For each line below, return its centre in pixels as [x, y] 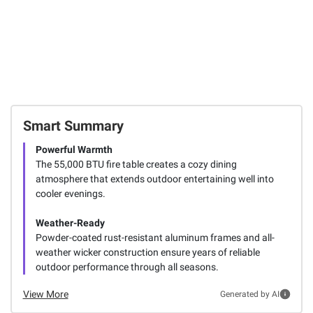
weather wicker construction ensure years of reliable [147, 252]
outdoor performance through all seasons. [127, 267]
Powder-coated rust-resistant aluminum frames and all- [155, 237]
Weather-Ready [70, 223]
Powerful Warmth [74, 149]
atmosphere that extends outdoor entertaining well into [154, 179]
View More [45, 294]
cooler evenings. [70, 193]
